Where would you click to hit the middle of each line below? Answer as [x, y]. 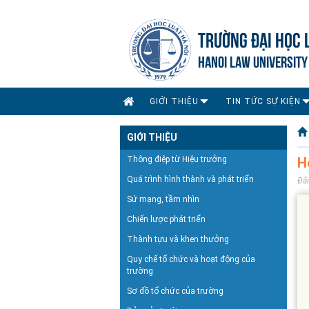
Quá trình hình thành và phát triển [190, 179]
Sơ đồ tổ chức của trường [175, 291]
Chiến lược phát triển [166, 219]
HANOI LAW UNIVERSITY [253, 60]
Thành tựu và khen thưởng [178, 239]
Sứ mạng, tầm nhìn [163, 199]
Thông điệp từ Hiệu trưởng [177, 159]
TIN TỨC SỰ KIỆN [263, 101]
